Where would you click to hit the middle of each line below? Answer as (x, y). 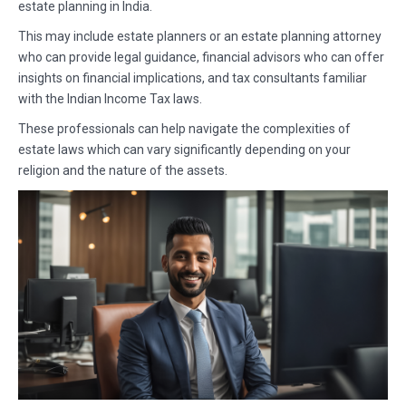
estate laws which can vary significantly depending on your (184, 150)
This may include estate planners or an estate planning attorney (200, 37)
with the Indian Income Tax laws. (110, 99)
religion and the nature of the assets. (123, 171)
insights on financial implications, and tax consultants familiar (193, 78)
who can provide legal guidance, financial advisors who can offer (201, 58)
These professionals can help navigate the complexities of (184, 129)
